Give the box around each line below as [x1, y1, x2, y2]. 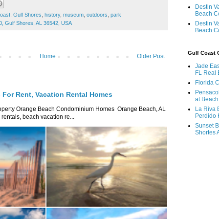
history [44, 12, 60, 18]
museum [63, 12, 84, 18]
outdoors [87, 12, 108, 18]
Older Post [137, 53, 165, 60]
